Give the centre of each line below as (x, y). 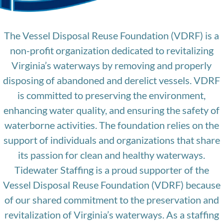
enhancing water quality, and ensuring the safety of (111, 110)
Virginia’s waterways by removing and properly (111, 65)
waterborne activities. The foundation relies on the (111, 125)
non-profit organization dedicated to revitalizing (111, 50)
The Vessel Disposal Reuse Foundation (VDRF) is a (111, 35)
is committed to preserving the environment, (111, 95)
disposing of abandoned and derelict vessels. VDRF (111, 80)
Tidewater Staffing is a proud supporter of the (111, 169)
